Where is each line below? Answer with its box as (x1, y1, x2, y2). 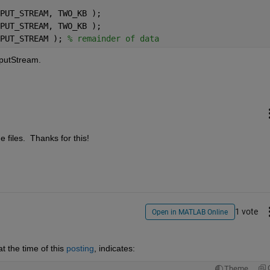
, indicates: (93, 243, 135, 254)
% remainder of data (67, 33, 159, 43)
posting (66, 243, 94, 254)
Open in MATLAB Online (152, 207, 228, 216)
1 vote (234, 206, 258, 216)
